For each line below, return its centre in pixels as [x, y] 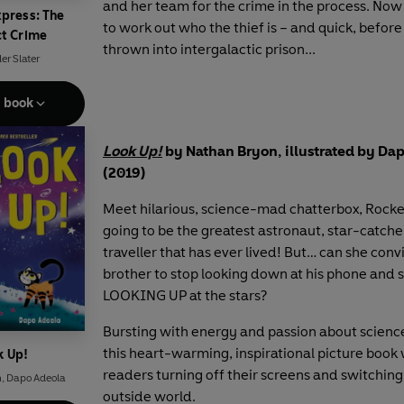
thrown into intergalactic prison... [209, 49]
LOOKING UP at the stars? [185, 295]
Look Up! [133, 151]
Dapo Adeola [36, 377]
